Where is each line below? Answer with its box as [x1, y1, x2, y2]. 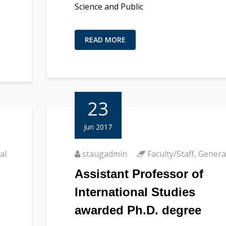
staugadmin [82, 148, 127, 159]
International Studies [74, 185, 195, 199]
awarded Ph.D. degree [74, 203, 201, 217]
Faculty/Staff [147, 148, 194, 159]
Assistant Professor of [74, 166, 203, 181]
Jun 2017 [84, 122, 112, 132]
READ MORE [84, 34, 126, 44]
